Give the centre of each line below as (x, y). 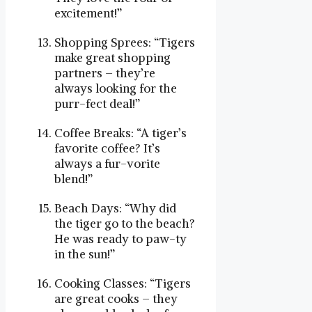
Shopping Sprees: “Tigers (125, 42)
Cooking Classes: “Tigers (123, 283)
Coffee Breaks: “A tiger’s (120, 133)
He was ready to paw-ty (120, 239)
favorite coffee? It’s (107, 148)
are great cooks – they (116, 298)
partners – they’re (105, 73)
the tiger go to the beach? (125, 223)
